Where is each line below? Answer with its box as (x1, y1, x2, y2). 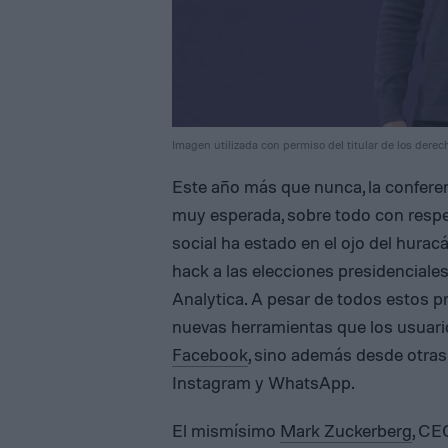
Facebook (172, 343, 248, 365)
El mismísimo (172, 419, 280, 441)
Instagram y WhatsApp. (172, 371, 355, 393)
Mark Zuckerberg (280, 419, 412, 441)
